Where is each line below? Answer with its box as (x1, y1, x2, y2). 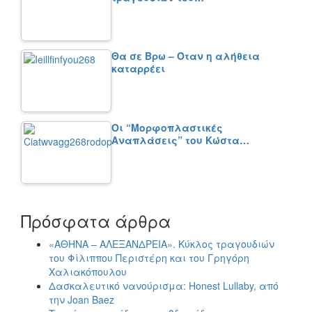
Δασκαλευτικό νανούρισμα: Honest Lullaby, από (49, 278, 279, 292)
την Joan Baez (49, 292, 114, 306)
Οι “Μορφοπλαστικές (111, 120, 223, 134)
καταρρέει (111, 61, 165, 76)
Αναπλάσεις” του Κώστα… (111, 132, 249, 147)
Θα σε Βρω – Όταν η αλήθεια (111, 49, 260, 63)
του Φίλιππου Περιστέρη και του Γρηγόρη (49, 250, 249, 265)
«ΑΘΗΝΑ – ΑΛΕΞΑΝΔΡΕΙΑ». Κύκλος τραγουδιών (49, 236, 274, 251)
